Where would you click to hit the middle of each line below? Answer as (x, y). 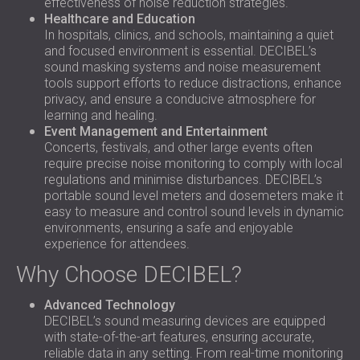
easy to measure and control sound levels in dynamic (194, 212)
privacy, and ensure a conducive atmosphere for (180, 99)
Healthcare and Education (120, 19)
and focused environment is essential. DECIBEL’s (180, 51)
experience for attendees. (117, 244)
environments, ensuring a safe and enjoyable (169, 228)
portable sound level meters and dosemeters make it (194, 196)
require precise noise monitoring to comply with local (193, 164)
